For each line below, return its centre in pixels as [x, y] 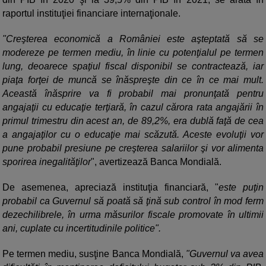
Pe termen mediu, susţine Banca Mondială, [94, 254]
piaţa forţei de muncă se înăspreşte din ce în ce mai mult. [133, 80]
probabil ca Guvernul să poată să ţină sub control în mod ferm [133, 201]
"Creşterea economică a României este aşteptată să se [133, 39]
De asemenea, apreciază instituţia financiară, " [110, 188]
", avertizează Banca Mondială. [156, 162]
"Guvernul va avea [224, 254]
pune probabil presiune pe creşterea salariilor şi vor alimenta [133, 148]
